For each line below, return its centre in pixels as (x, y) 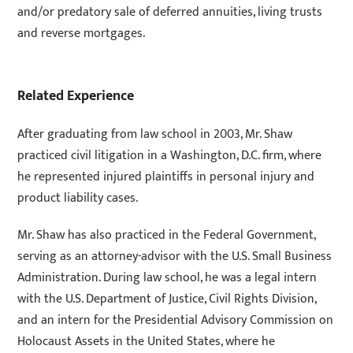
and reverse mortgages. (82, 33)
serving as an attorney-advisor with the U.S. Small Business (175, 256)
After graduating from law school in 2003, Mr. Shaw (155, 134)
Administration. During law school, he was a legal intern (167, 277)
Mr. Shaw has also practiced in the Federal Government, (167, 235)
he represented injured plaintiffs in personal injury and (166, 176)
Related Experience (76, 95)
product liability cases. (78, 198)
